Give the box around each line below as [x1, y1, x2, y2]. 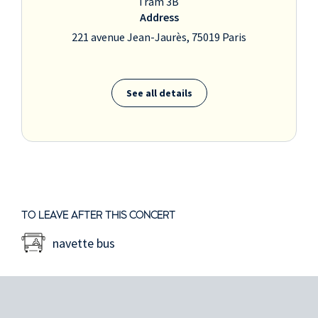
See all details [126, 86, 192, 99]
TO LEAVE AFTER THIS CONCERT [21, 210, 175, 221]
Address [139, 10, 179, 25]
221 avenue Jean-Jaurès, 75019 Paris [72, 30, 246, 45]
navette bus [53, 234, 115, 251]
